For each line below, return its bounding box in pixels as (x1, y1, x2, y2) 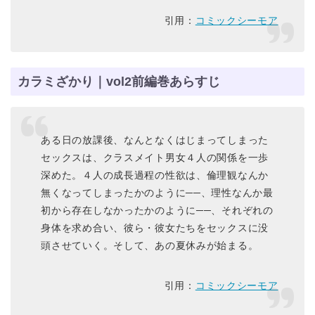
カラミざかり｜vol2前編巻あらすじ (18, 74, 220, 89)
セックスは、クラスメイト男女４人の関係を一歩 (41, 151, 269, 163)
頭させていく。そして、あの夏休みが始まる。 (41, 239, 259, 251)
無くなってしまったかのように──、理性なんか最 (41, 186, 274, 198)
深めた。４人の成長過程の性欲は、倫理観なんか (41, 169, 269, 181)
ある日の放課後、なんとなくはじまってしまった (41, 134, 269, 146)
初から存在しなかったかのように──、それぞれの (41, 204, 274, 216)
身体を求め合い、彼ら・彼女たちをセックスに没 (41, 221, 269, 233)
